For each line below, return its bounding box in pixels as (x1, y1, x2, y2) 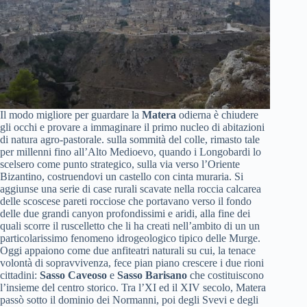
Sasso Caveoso (40, 269, 107, 281)
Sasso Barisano (117, 269, 187, 281)
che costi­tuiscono (187, 269, 264, 281)
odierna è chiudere (176, 108, 258, 121)
